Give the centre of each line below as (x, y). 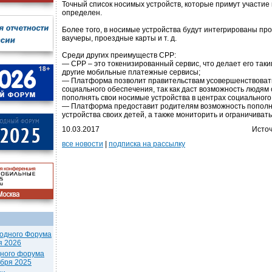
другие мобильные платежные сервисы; (131, 72)
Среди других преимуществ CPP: (119, 55)
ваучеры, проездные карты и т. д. (119, 38)
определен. (82, 13)
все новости (83, 144)
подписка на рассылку (147, 144)
